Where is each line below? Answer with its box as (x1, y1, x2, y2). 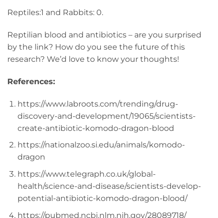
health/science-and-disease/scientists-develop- (17, 181, 201, 191)
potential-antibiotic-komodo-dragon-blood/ (17, 193, 187, 203)
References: (7, 76, 55, 86)
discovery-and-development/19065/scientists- (17, 111, 196, 121)
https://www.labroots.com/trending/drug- (17, 99, 178, 109)
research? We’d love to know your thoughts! (7, 54, 179, 64)
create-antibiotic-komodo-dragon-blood (17, 123, 174, 133)
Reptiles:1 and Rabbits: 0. (7, 8, 103, 18)
